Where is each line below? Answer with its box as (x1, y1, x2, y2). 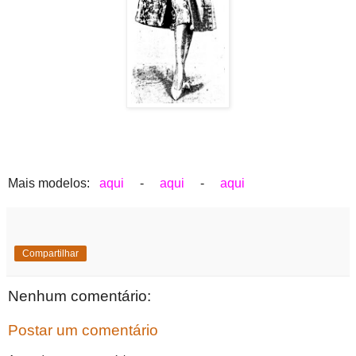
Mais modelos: (8, 176, 99, 190)
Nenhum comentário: (8, 287, 151, 304)
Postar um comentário (8, 322, 158, 339)
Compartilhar (22, 247, 79, 259)
